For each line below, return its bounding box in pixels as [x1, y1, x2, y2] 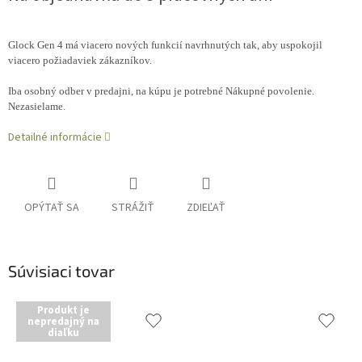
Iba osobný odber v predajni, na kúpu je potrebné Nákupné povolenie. [8, 85, 314, 98]
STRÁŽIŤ [112, 200, 154, 217]
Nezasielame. [8, 100, 65, 113]
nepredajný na [27, 314, 99, 329]
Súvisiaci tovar [8, 261, 115, 281]
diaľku [48, 325, 79, 340]
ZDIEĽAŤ [187, 200, 225, 217]
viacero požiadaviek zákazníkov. [8, 54, 152, 67]
